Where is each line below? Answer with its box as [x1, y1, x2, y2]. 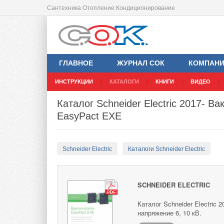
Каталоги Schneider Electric [128, 145, 205, 153]
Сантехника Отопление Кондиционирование [47, 4, 175, 11]
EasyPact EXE [57, 110, 121, 122]
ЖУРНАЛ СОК [117, 59, 164, 67]
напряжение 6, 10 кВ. [137, 208, 201, 218]
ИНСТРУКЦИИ [55, 78, 93, 85]
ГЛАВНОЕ [59, 59, 93, 67]
